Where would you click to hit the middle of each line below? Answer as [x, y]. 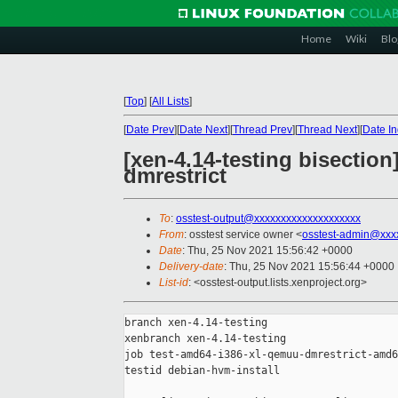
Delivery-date [191, 267]
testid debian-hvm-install [202, 371]
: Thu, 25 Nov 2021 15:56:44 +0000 [309, 267]
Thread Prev [263, 130]
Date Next [203, 130]
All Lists [171, 101]
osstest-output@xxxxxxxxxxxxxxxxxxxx [268, 219]
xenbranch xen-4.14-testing [205, 339]
